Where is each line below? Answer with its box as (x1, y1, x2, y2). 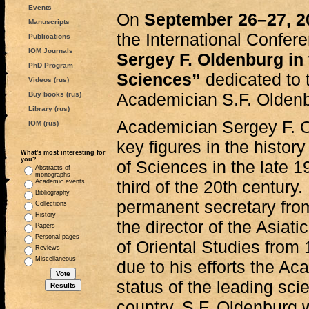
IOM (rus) (28, 119, 59, 127)
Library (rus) (28, 105, 70, 112)
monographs (35, 171, 70, 178)
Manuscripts (28, 18, 70, 26)
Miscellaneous (35, 255, 76, 262)
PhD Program (28, 61, 73, 69)
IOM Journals (28, 47, 73, 54)
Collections (35, 200, 67, 207)
